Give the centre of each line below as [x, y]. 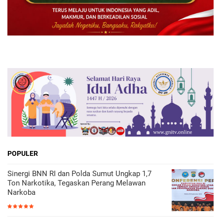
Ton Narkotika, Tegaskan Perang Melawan [76, 183]
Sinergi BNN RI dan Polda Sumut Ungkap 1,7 [79, 174]
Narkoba [21, 192]
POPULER [23, 153]
